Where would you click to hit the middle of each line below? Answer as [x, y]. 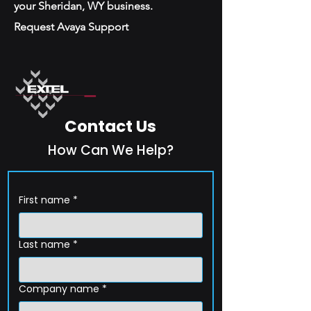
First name [44, 200]
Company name [59, 289]
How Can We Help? [110, 150]
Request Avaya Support [71, 27]
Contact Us [110, 126]
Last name [44, 244]
